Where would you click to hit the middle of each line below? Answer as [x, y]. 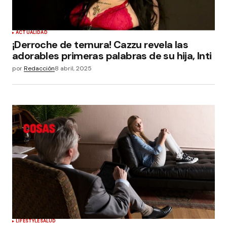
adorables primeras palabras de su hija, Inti [112, 55]
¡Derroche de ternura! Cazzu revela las [100, 44]
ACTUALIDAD [32, 32]
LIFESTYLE [28, 221]
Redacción [39, 68]
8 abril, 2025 [73, 68]
